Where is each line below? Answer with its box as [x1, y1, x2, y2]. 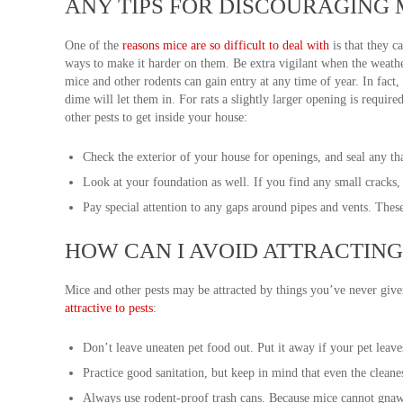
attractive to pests [65, 301, 153, 315]
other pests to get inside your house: [65, 111, 247, 124]
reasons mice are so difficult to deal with [122, 39, 329, 52]
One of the [65, 39, 122, 52]
